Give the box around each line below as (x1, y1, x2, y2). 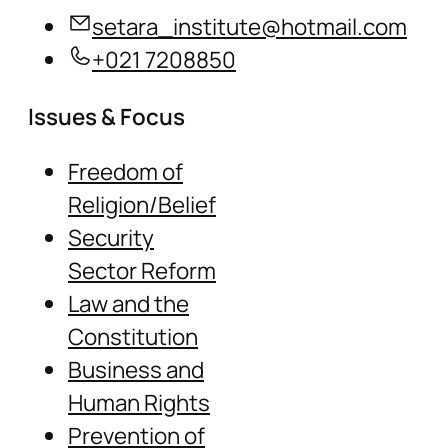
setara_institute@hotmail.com (92, 10, 407, 42)
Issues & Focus (28, 100, 185, 132)
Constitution (68, 321, 198, 353)
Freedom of (68, 156, 183, 188)
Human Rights (68, 387, 210, 419)
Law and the (68, 288, 189, 320)
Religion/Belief (68, 189, 216, 221)
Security (68, 222, 154, 254)
